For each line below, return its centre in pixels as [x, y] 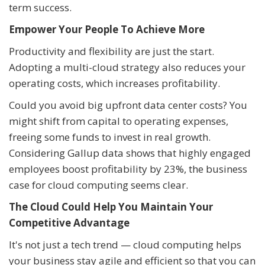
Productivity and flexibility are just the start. [112, 51]
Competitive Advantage [70, 223]
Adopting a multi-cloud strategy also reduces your [127, 67]
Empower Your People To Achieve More [108, 30]
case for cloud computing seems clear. [98, 185]
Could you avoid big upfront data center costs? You [128, 105]
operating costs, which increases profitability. [116, 83]
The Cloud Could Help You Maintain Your [111, 207]
